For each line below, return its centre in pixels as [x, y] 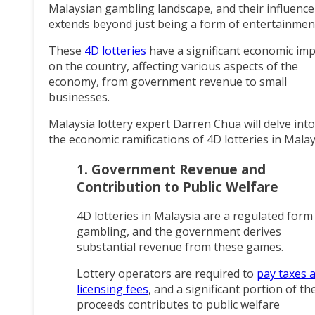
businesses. [81, 97]
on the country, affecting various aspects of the [173, 66]
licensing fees [112, 289]
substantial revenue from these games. [181, 247]
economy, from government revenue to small [168, 81]
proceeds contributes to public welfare [178, 305]
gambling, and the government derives [179, 232]
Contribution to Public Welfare [178, 186]
